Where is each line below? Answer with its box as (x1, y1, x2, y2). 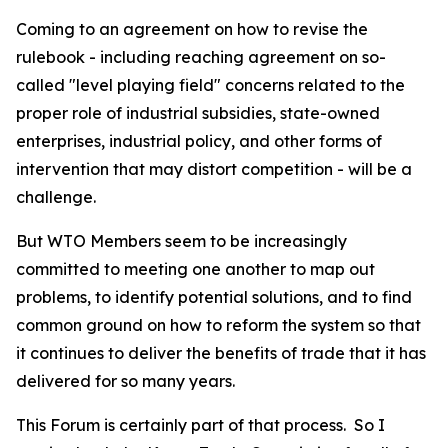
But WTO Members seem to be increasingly (16, 231, 347, 251)
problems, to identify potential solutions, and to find (16, 287, 412, 307)
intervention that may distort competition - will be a (16, 159, 412, 179)
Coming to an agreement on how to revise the (16, 19, 368, 39)
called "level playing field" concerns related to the (16, 75, 405, 95)
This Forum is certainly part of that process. (16, 415, 346, 435)
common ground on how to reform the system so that (16, 315, 421, 335)
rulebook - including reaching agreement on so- (16, 47, 386, 67)
